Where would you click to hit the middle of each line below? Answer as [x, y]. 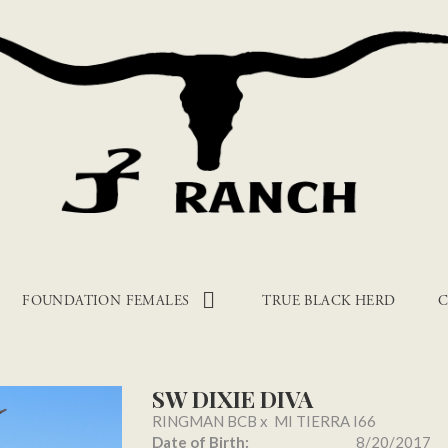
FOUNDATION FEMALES [106, 301]
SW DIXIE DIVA [232, 398]
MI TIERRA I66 [324, 421]
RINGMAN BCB [204, 421]
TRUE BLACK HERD [329, 301]
